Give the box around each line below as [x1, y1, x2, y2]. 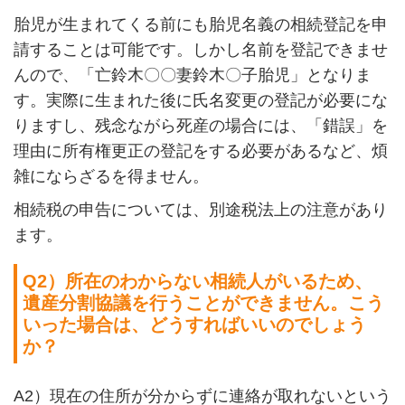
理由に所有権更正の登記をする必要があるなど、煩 [13, 142, 388, 161]
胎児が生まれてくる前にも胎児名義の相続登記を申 [13, 15, 388, 34]
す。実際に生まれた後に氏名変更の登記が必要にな [13, 91, 388, 110]
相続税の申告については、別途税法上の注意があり [13, 201, 388, 220]
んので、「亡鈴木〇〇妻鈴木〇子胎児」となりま [13, 66, 372, 85]
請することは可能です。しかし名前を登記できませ [13, 41, 388, 60]
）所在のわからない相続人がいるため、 [47, 270, 373, 291]
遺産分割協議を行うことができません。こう [23, 292, 385, 313]
